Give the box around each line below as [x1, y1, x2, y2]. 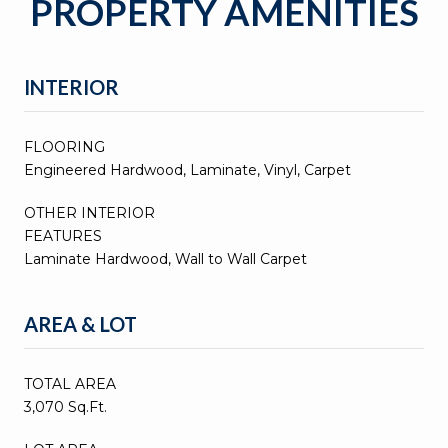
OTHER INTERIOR [24, 203, 155, 222]
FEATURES [24, 226, 102, 245]
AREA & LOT [24, 311, 137, 336]
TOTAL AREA [24, 374, 116, 393]
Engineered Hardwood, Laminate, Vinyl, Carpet [24, 160, 351, 179]
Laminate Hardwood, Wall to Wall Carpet [24, 249, 307, 268]
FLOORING [24, 137, 105, 156]
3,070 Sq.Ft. [24, 397, 107, 416]
